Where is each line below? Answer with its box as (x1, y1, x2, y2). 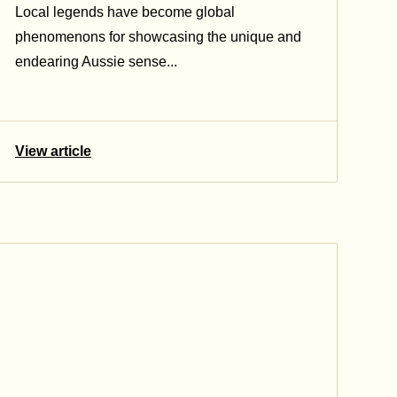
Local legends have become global (15, 4, 235, 20)
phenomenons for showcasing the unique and (15, 29, 301, 45)
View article (15, 144, 91, 160)
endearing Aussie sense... (15, 54, 177, 70)
